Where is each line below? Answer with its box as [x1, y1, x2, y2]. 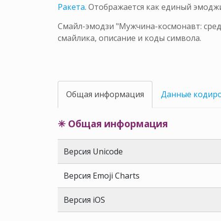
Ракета [58, 1, 85, 13]
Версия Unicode [64, 146, 123, 157]
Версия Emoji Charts [64, 170, 140, 181]
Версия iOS [64, 194, 105, 205]
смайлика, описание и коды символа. [58, 33, 201, 44]
